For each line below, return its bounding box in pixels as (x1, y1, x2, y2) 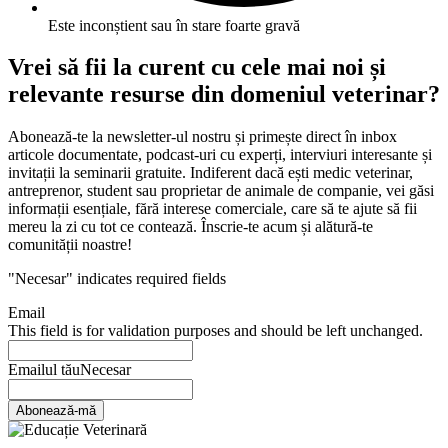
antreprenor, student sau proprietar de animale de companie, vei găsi (8, 182, 434, 200)
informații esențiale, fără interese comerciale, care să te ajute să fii (8, 200, 417, 218)
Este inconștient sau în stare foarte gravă (48, 16, 300, 34)
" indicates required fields (66, 270, 226, 288)
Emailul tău (8, 361, 80, 379)
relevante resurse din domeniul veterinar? (8, 81, 440, 108)
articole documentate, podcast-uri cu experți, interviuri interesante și (8, 146, 432, 164)
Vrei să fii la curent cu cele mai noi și (8, 54, 386, 81)
